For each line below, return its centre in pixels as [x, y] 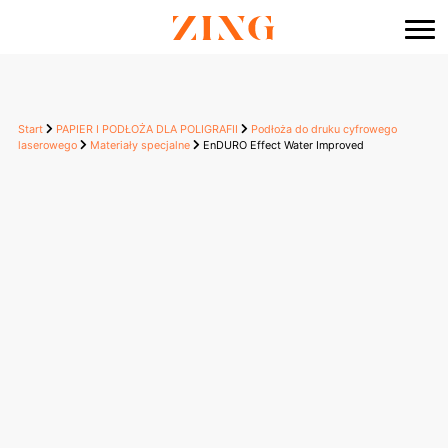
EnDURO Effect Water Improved [281, 145]
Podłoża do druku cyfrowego [323, 129]
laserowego [47, 145]
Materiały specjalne [139, 145]
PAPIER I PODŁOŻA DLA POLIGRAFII [146, 129]
